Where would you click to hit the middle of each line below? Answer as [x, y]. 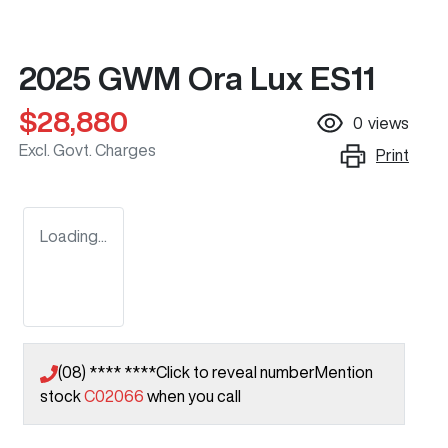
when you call [194, 396]
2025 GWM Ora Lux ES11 [197, 78]
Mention [344, 372]
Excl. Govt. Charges [87, 150]
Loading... [73, 236]
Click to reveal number [235, 372]
